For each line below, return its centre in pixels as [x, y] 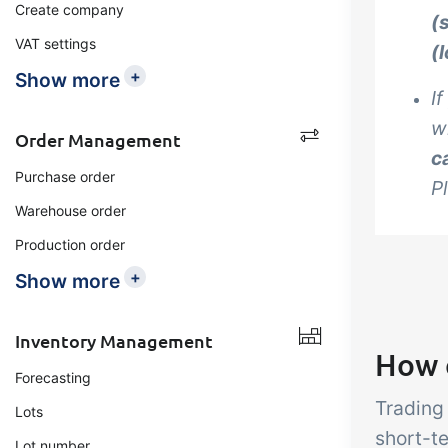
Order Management [98, 139]
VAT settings [55, 43]
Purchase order [65, 176]
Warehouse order [70, 210]
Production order [70, 244]
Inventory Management [114, 340]
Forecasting [53, 377]
